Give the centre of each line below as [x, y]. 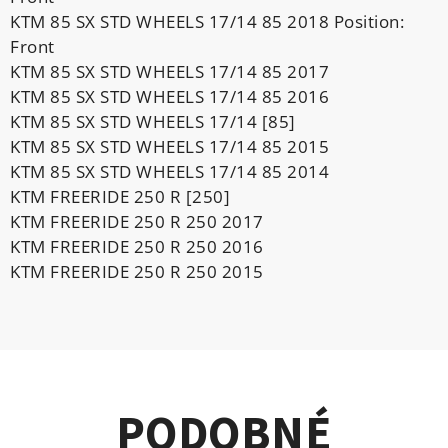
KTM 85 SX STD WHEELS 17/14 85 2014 [169, 171]
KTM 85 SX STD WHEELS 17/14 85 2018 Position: [207, 21]
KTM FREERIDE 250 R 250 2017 [137, 221]
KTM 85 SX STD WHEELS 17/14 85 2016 [169, 96]
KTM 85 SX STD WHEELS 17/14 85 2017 [169, 71]
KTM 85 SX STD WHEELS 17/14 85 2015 [169, 146]
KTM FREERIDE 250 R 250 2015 [137, 271]
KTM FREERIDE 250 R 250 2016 [137, 246]
